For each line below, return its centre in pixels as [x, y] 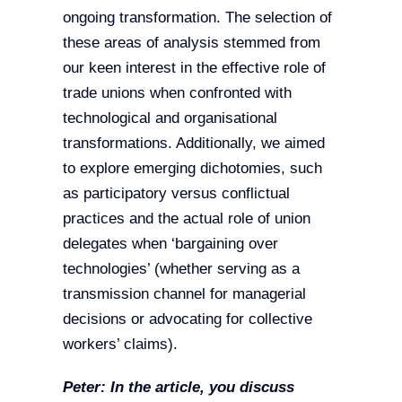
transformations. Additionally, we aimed [193, 144]
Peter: [84, 388]
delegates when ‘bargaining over [170, 244]
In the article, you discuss [202, 388]
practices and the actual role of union [186, 219]
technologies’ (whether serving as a [181, 269]
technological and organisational [170, 118]
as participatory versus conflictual [176, 194]
